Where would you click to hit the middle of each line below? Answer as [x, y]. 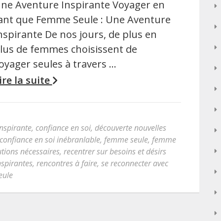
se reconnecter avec [135, 163]
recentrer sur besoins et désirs [115, 151]
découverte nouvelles [130, 128]
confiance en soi [63, 128]
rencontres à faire [67, 163]
